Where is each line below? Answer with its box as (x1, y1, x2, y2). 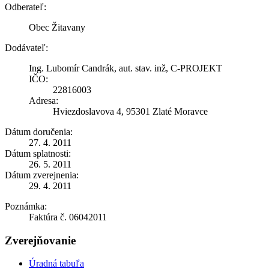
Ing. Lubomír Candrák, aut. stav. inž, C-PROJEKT (29, 62, 222, 73)
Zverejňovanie (5, 234, 76, 247)
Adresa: (29, 95, 58, 106)
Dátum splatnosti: (5, 148, 71, 159)
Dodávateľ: (5, 42, 48, 53)
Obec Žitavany (29, 22, 85, 32)
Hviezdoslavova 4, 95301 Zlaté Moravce (53, 106, 208, 116)
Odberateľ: (5, 1, 46, 12)
